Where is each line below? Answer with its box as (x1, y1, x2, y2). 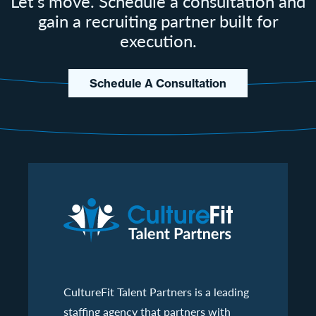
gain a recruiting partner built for (37, 8, 279, 32)
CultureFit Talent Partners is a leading (63, 284, 249, 299)
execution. (119, 28, 197, 51)
